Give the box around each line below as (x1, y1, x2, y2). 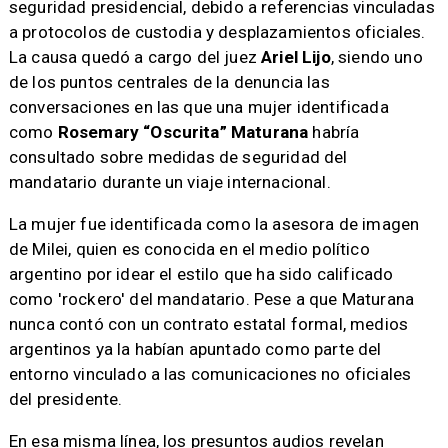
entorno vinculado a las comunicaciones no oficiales (8, 364, 412, 385)
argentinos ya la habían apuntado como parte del (8, 339, 382, 360)
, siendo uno (330, 47, 423, 68)
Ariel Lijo (261, 47, 331, 68)
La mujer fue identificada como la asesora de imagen (8, 214, 420, 235)
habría (308, 122, 360, 143)
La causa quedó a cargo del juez (8, 47, 262, 68)
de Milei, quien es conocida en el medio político (8, 239, 370, 260)
